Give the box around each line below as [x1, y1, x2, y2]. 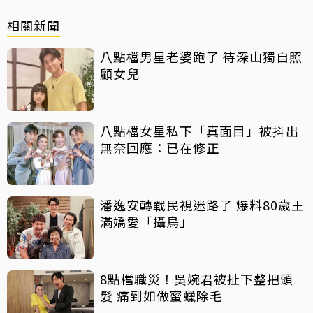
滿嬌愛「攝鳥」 [100, 212, 193, 231]
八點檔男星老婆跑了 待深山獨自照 [100, 48, 303, 66]
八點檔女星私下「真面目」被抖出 [100, 122, 299, 140]
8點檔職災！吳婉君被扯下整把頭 [100, 270, 293, 289]
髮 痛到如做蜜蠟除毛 [100, 286, 223, 305]
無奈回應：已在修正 [100, 138, 219, 157]
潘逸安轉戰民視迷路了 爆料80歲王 [100, 196, 236, 214]
